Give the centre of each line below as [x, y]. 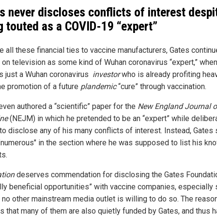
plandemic [98, 86]
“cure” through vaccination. [161, 86]
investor [106, 74]
